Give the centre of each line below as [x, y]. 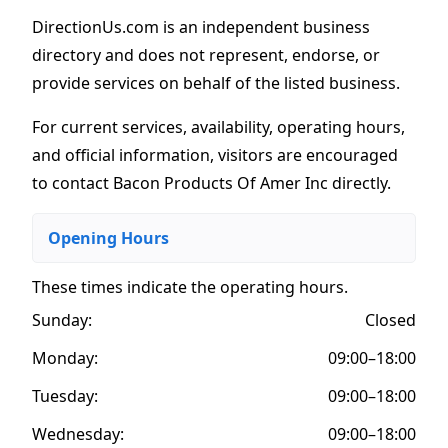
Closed [390, 319]
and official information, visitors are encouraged [215, 154]
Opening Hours [108, 237]
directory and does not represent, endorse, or [206, 54]
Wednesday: [78, 433]
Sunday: [62, 319]
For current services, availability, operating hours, [218, 126]
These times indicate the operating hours [188, 286]
